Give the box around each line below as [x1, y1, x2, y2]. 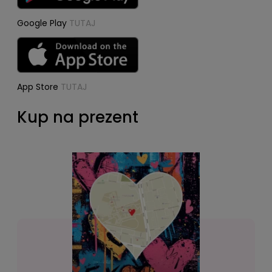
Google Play [17, 16, 69, 29]
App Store [17, 81, 61, 93]
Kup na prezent [17, 106, 138, 129]
